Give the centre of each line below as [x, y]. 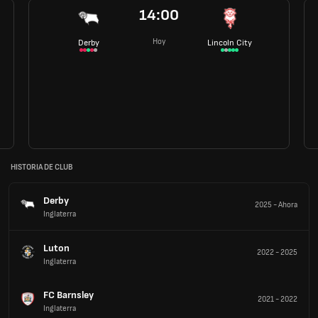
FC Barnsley [68, 295]
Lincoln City [230, 43]
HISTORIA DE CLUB [42, 168]
